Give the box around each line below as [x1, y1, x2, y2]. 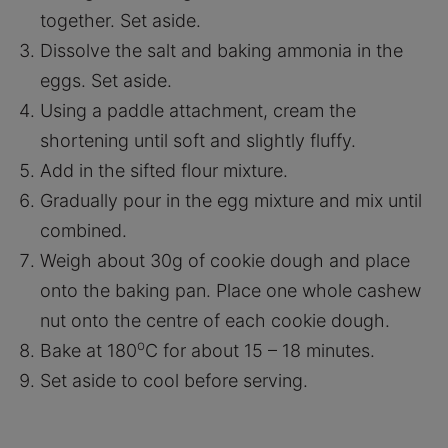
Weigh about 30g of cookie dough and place [40, 250, 410, 271]
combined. [40, 220, 127, 241]
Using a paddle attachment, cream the [40, 100, 356, 121]
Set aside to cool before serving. [40, 370, 308, 391]
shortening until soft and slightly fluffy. [40, 130, 356, 151]
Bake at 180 [40, 340, 137, 361]
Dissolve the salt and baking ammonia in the [40, 40, 403, 61]
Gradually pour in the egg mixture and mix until [40, 190, 422, 211]
